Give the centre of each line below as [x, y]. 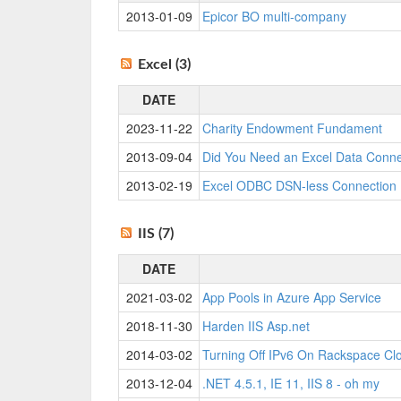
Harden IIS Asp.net [256, 326]
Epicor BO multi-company [274, 16]
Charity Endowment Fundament [292, 128]
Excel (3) [164, 64]
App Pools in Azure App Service [292, 297]
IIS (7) [156, 234]
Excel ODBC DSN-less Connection [299, 185]
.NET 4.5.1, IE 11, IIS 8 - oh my [291, 383]
